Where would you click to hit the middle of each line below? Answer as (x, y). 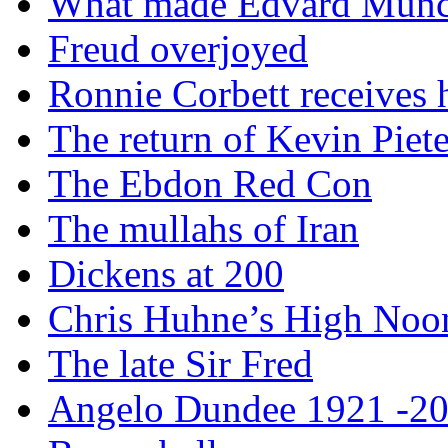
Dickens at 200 (166, 273)
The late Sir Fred (180, 363)
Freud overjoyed (178, 48)
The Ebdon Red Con (210, 183)
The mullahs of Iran (203, 228)
